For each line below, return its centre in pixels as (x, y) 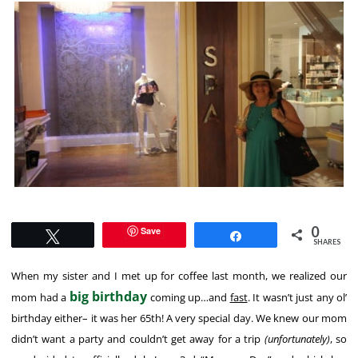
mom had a (40, 297)
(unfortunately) (297, 338)
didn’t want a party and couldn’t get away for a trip (138, 338)
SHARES (326, 241)
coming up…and (189, 297)
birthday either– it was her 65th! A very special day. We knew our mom (179, 318)
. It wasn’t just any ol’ (297, 297)
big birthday (108, 296)
